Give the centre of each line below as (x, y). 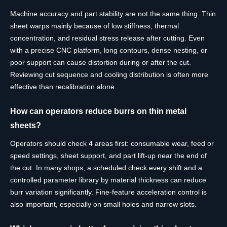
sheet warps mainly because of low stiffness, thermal (94, 26)
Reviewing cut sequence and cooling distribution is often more (109, 75)
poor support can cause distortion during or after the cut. (101, 63)
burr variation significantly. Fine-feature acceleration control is (108, 192)
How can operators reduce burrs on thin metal (98, 111)
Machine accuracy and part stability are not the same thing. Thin (113, 14)
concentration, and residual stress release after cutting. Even (107, 38)
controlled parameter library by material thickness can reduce (108, 180)
